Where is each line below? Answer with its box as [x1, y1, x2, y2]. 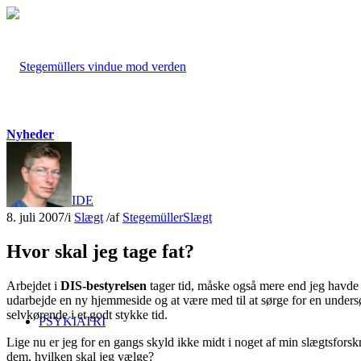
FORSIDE [39, 193, 93, 207]
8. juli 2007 [6, 210, 64, 224]
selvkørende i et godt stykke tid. [6, 307, 168, 322]
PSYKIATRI [39, 314, 106, 328]
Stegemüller [122, 210, 183, 224]
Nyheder [6, 127, 54, 141]
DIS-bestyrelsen [60, 278, 147, 293]
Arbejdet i [6, 278, 60, 293]
